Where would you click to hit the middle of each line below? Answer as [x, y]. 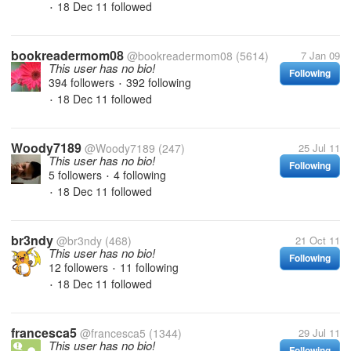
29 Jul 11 [319, 333]
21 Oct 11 [318, 240]
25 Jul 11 [319, 148]
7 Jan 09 [320, 55]
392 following [159, 82]
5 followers [77, 175]
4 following [140, 175]
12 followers [80, 267]
